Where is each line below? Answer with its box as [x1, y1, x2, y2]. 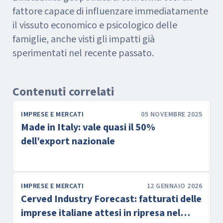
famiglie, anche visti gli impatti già [12, 32, 155, 47]
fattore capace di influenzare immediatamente [12, 4, 208, 19]
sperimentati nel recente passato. [12, 46, 154, 61]
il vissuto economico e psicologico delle [12, 18, 177, 33]
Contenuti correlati [12, 83, 114, 101]
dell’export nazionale [21, 134, 115, 149]
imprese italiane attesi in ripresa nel [21, 206, 180, 221]
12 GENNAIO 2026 [146, 181, 202, 192]
